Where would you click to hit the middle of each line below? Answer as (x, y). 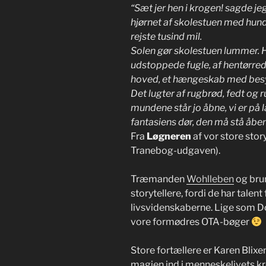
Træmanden (159, 179)
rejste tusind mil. (166, 37)
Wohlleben (210, 179)
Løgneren (169, 137)
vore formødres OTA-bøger (191, 222)
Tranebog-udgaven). (175, 151)
